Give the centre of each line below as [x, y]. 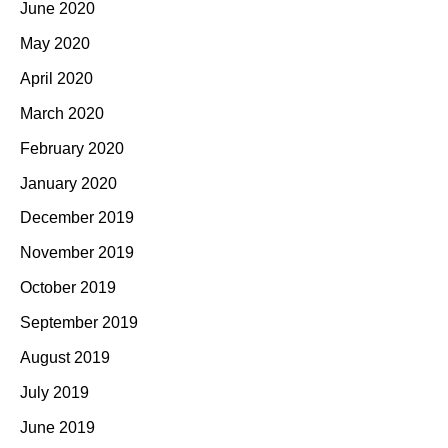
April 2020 [56, 78]
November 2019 [77, 253]
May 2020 [55, 44]
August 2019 [65, 357]
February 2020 [72, 148]
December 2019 [77, 218]
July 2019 [54, 392]
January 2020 [68, 183]
